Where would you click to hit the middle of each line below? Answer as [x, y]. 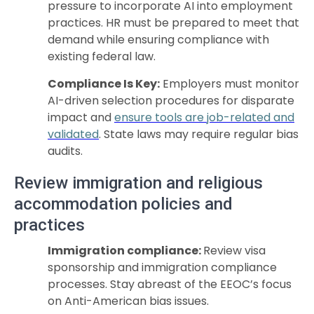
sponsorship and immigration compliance [162, 267]
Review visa [234, 251]
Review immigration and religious [138, 183]
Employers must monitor [230, 84]
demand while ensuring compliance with [158, 40]
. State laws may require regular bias [199, 134]
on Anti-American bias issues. [128, 301]
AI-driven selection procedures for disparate [171, 101]
